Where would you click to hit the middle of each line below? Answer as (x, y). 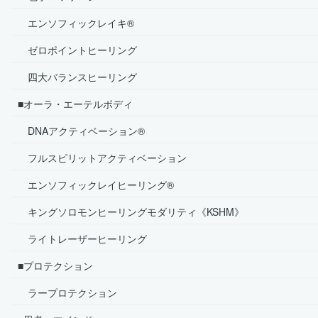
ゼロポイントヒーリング (77, 49)
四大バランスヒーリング (77, 76)
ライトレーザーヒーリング (82, 238)
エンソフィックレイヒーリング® (96, 184)
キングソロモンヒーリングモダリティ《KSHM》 (131, 211)
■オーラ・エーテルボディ (75, 103)
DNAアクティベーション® (81, 130)
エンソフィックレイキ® (76, 22)
